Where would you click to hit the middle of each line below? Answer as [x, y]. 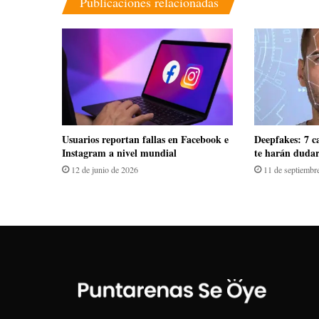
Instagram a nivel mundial [119, 152]
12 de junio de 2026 [105, 169]
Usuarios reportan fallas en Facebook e [145, 139]
